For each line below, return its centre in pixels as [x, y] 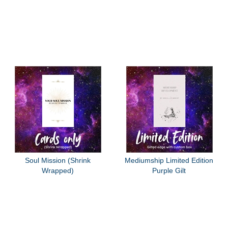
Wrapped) [58, 170]
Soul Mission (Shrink [58, 160]
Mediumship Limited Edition [169, 160]
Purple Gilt [169, 170]
